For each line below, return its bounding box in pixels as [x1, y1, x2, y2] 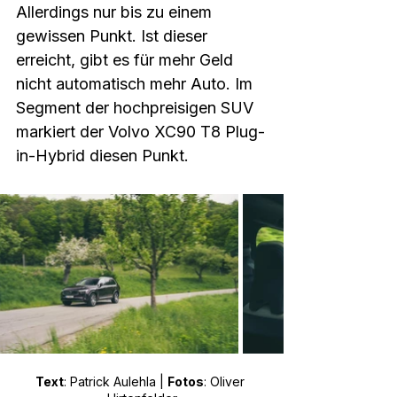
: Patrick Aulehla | [64, 374, 167, 389]
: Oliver [204, 374, 248, 389]
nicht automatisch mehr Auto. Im [16, 74, 257, 93]
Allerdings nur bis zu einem [16, 3, 216, 21]
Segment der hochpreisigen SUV [16, 98, 258, 117]
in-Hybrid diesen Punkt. [16, 146, 198, 165]
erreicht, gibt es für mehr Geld [16, 51, 237, 69]
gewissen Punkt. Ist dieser [16, 27, 212, 45]
